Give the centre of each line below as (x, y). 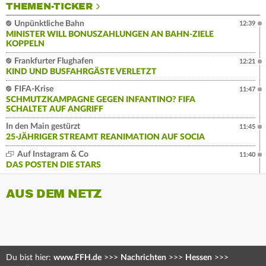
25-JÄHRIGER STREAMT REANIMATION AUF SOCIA (105, 137)
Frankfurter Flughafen (53, 61)
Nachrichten (143, 258)
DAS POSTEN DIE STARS (53, 165)
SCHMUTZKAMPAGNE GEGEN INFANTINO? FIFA (101, 100)
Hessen (199, 258)
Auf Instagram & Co (52, 155)
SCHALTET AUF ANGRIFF (55, 110)
